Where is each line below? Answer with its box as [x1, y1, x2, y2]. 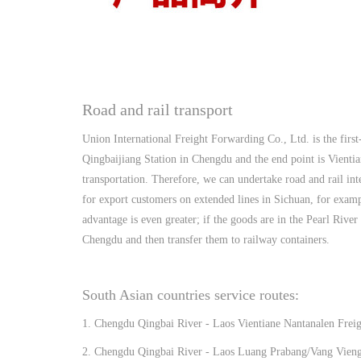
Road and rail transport [82, 100, 233, 118]
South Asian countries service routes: [82, 286, 299, 303]
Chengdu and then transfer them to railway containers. [82, 233, 330, 246]
